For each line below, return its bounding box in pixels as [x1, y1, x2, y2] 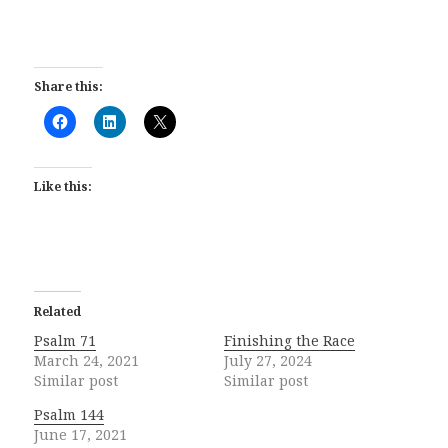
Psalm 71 [34, 330, 97, 350]
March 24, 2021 [34, 350, 140, 370]
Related [34, 302, 82, 320]
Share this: [34, 77, 104, 95]
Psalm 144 [34, 404, 105, 424]
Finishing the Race [224, 330, 355, 350]
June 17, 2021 [34, 424, 128, 444]
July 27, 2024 [224, 350, 312, 370]
